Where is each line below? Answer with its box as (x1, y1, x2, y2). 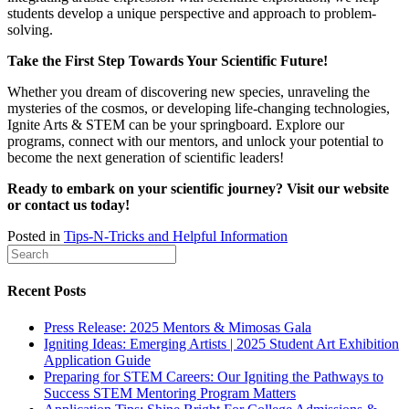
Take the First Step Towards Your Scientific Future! (7, 53, 328, 69)
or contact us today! (7, 197, 130, 214)
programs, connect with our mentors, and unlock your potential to (7, 133, 383, 150)
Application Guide (44, 351, 151, 368)
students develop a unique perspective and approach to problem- (7, 5, 376, 22)
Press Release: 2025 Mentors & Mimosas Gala (44, 319, 311, 335)
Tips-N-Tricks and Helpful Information (64, 228, 288, 245)
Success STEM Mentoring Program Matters (44, 384, 296, 401)
